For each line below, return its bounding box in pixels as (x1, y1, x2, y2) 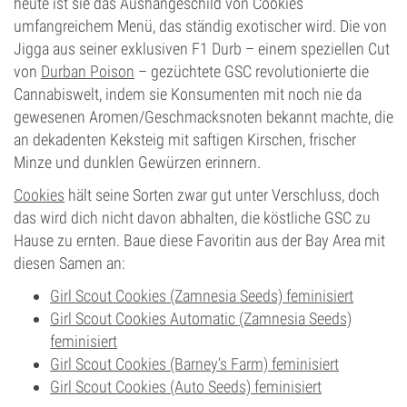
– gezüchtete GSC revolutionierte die (134, 62, 369, 81)
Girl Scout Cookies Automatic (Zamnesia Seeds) (50, 309, 352, 328)
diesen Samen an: (14, 253, 125, 273)
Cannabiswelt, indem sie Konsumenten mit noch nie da (14, 84, 362, 104)
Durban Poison (41, 62, 134, 81)
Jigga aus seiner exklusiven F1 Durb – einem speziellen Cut (14, 39, 390, 58)
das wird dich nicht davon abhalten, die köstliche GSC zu (14, 208, 371, 227)
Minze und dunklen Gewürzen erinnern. (14, 153, 261, 172)
